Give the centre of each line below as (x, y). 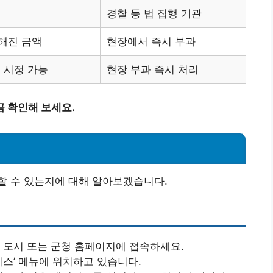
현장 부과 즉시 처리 (153, 70)
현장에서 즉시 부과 (151, 42)
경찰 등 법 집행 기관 (154, 14)
